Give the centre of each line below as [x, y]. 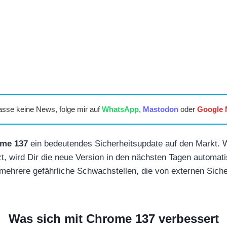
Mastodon [160, 109]
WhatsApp [120, 109]
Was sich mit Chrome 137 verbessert [113, 218]
